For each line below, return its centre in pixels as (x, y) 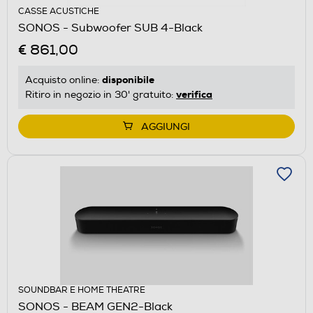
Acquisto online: (64, 80)
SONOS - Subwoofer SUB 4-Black (110, 28)
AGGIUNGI (166, 126)
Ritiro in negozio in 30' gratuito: (101, 94)
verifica (194, 94)
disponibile (128, 79)
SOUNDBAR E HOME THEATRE (82, 290)
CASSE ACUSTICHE (59, 11)
